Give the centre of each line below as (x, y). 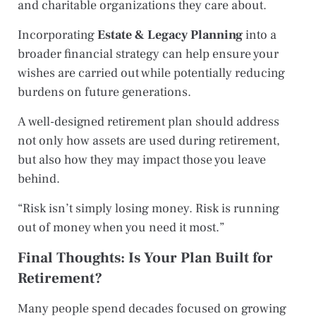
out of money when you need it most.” (121, 227)
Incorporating (57, 35)
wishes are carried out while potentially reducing (151, 73)
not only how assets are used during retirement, (149, 140)
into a (260, 35)
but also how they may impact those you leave (142, 159)
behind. (39, 178)
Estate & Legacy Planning (170, 35)
